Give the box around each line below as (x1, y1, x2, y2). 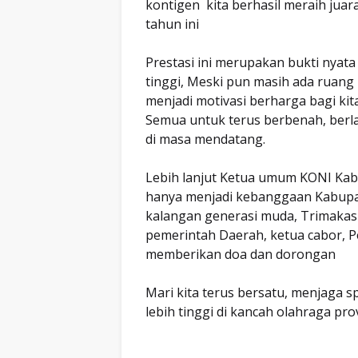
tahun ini (145, 15, 199, 33)
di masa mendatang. (145, 130, 265, 148)
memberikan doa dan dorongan (145, 245, 339, 263)
